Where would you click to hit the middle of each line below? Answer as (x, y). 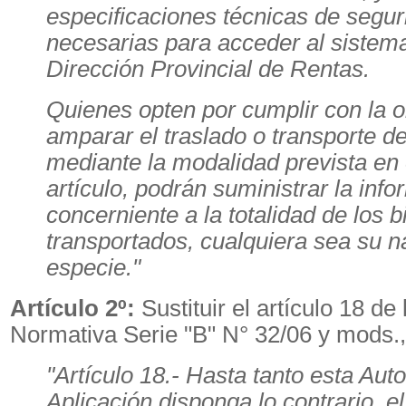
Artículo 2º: (72, 308)
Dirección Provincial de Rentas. (208, 69)
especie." (93, 267)
